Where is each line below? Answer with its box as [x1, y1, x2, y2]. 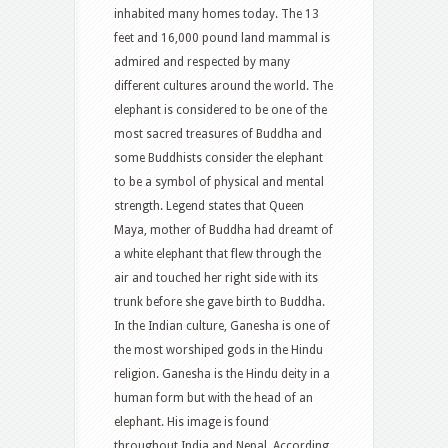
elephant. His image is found [114, 415, 269, 430]
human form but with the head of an [114, 391, 313, 406]
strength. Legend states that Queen [114, 199, 304, 214]
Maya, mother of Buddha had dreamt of [114, 223, 333, 238]
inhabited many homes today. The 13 [114, 7, 319, 22]
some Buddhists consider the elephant [114, 151, 323, 166]
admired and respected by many [114, 55, 290, 70]
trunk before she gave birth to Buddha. [114, 295, 325, 310]
